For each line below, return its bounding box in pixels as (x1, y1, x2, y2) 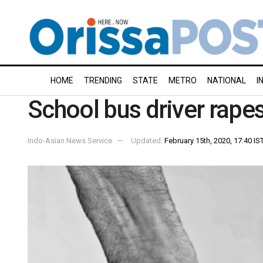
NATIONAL (207, 76, 246, 85)
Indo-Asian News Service (28, 136, 112, 145)
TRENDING (84, 76, 122, 85)
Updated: (131, 136, 164, 145)
